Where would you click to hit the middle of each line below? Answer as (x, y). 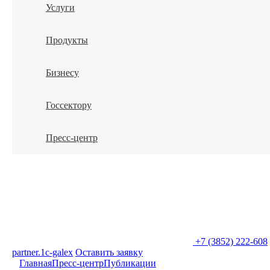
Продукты (67, 40)
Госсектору (69, 105)
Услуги (60, 8)
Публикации (130, 263)
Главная (36, 263)
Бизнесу (62, 73)
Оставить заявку (109, 253)
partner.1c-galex (42, 253)
